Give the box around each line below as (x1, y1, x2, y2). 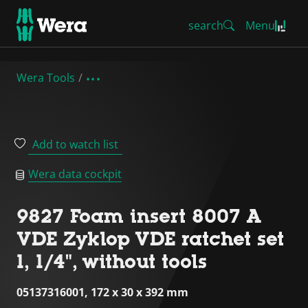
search (188, 18, 223, 33)
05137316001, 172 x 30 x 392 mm (16, 285, 188, 300)
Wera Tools (16, 70, 75, 85)
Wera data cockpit (28, 166, 122, 181)
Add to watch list (32, 137, 118, 152)
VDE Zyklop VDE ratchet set (16, 228, 284, 250)
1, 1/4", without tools (16, 250, 207, 272)
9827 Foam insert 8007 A (16, 205, 261, 227)
